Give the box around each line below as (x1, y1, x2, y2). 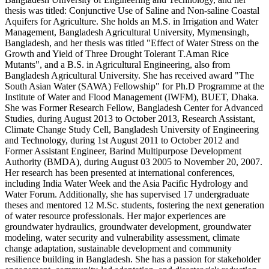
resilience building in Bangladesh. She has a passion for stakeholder (5, 254, 261, 265)
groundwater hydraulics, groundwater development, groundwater (5, 222, 251, 232)
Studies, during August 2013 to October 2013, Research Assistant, (5, 113, 255, 124)
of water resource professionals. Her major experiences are (5, 211, 226, 222)
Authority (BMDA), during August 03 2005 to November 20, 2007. (5, 157, 262, 168)
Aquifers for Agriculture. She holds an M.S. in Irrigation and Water (5, 16, 258, 27)
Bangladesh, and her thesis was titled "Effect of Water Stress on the (5, 38, 259, 49)
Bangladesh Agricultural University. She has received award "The (5, 70, 254, 81)
